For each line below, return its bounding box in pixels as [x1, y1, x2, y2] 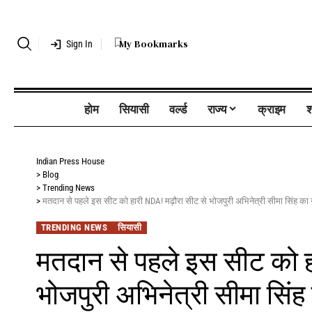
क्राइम [258, 102, 286, 116]
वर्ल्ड [169, 102, 187, 116]
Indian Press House [36, 156, 104, 167]
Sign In [66, 38, 93, 50]
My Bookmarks [119, 36, 189, 51]
